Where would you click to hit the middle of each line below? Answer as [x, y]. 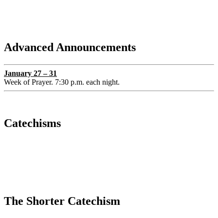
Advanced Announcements [70, 47]
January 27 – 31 [30, 73]
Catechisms [32, 123]
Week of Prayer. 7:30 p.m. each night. [62, 82]
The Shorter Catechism [62, 201]
